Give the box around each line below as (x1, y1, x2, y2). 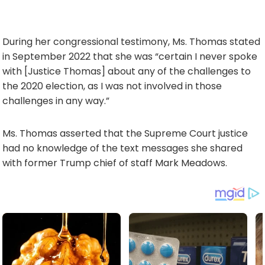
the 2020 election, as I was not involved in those (2, 79, 222, 93)
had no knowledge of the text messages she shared (2, 141, 243, 155)
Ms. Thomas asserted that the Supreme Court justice (2, 127, 248, 140)
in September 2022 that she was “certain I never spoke (2, 50, 257, 63)
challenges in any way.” (2, 94, 109, 108)
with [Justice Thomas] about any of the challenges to (2, 64, 251, 78)
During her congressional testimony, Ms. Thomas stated (2, 35, 260, 49)
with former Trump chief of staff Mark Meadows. (2, 156, 227, 170)
